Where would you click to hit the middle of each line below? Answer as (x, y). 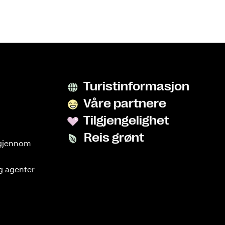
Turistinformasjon (135, 87)
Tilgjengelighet (125, 121)
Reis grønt (113, 138)
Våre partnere (124, 104)
